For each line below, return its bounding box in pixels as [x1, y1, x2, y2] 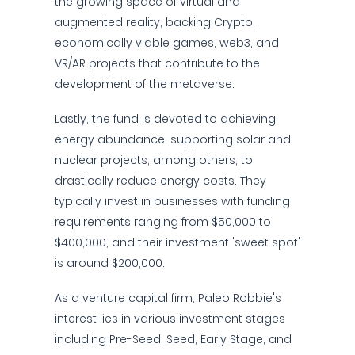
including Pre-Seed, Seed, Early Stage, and [55, 331, 292, 347]
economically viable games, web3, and [55, 35, 279, 51]
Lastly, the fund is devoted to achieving [55, 111, 276, 127]
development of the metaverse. [55, 76, 235, 92]
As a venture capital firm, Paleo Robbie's [55, 290, 281, 306]
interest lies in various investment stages [55, 311, 285, 326]
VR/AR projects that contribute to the [55, 55, 260, 71]
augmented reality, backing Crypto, [55, 14, 255, 30]
